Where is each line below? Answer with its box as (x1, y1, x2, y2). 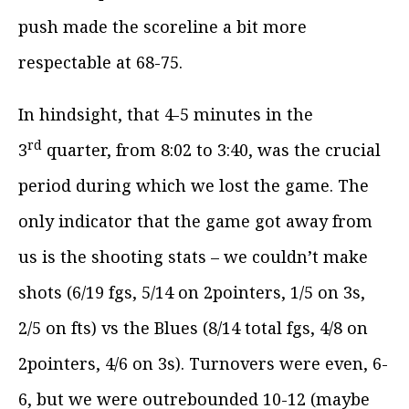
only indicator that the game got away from (18, 209, 372, 232)
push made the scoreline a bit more (18, 15, 307, 37)
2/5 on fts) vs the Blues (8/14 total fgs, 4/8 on (18, 316, 368, 339)
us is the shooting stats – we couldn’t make (18, 245, 368, 267)
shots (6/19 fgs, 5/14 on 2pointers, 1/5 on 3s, (18, 280, 365, 303)
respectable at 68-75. (18, 50, 183, 73)
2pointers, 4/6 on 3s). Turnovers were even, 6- (18, 351, 388, 374)
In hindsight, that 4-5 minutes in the (18, 102, 313, 125)
